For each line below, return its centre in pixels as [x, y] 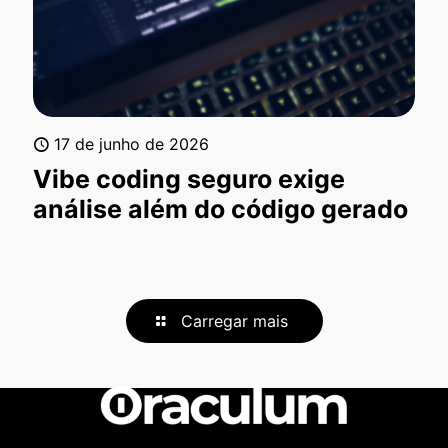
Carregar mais [234, 321]
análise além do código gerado [220, 209]
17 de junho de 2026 [131, 144]
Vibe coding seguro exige [189, 179]
